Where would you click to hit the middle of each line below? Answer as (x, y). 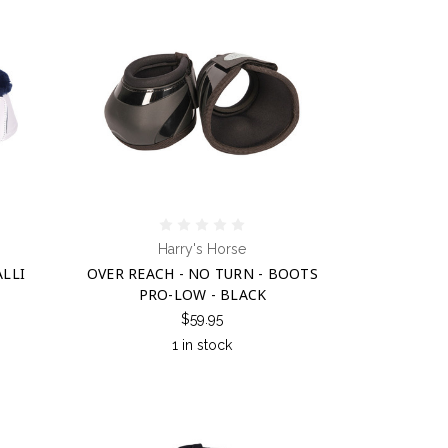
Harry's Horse (202, 248)
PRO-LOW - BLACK (202, 294)
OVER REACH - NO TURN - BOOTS (202, 273)
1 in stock (202, 344)
